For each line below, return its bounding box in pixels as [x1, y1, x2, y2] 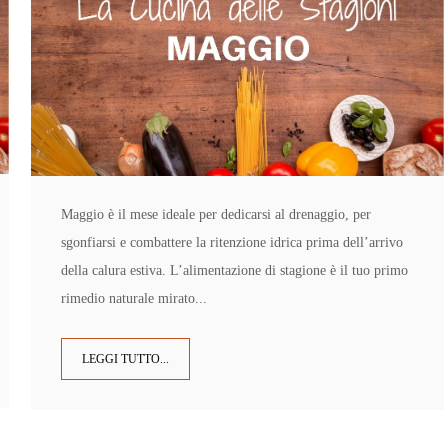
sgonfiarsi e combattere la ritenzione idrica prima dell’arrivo [60, 234, 403, 250]
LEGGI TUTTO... [81, 351, 169, 366]
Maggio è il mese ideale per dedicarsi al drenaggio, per [60, 206, 371, 222]
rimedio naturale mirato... [60, 290, 207, 306]
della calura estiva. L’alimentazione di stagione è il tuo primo [60, 262, 408, 278]
